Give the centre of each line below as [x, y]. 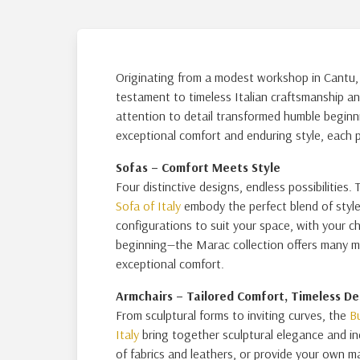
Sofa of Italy [148, 206]
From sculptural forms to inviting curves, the [233, 315]
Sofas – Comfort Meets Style [198, 167]
